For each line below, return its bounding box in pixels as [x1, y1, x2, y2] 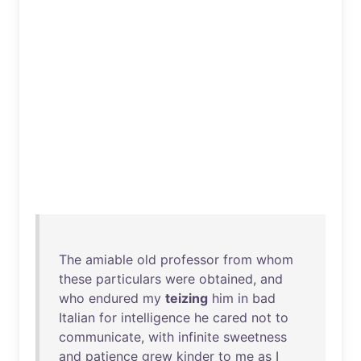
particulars [96, 271, 161, 287]
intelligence [121, 309, 190, 326]
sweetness [223, 329, 287, 345]
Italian [59, 309, 95, 326]
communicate [59, 329, 141, 345]
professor [160, 251, 219, 268]
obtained [199, 271, 253, 287]
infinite [178, 329, 219, 345]
